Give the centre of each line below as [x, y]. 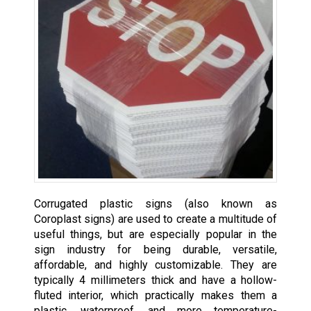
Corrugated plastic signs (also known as [155, 204]
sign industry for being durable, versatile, [155, 250]
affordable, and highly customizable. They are [155, 265]
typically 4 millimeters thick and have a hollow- [155, 280]
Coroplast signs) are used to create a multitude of [155, 219]
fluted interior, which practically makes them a [155, 296]
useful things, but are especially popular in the [155, 235]
